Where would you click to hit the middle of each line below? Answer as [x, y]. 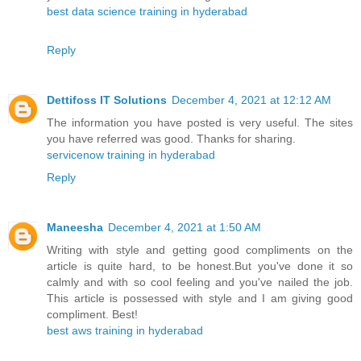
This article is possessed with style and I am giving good [200, 298]
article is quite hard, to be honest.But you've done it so [200, 266]
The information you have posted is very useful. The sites [200, 122]
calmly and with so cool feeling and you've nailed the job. [200, 282]
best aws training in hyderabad [125, 330]
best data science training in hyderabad [147, 11]
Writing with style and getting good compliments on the [200, 249]
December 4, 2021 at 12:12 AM [251, 100]
